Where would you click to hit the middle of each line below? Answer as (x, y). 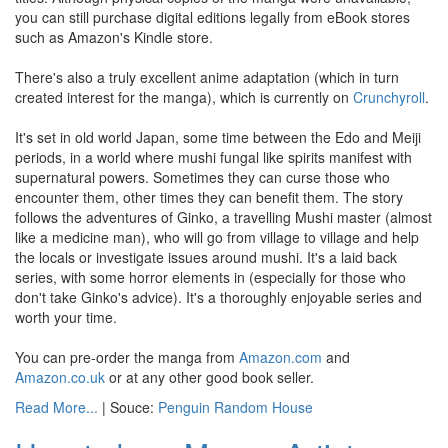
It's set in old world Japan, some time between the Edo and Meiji (218, 137)
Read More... (56, 407)
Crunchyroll (389, 97)
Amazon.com (280, 357)
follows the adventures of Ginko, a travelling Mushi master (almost (223, 217)
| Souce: (128, 407)
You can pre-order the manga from (127, 357)
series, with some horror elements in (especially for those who (210, 277)
